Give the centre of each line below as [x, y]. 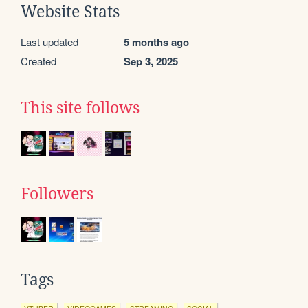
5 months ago [156, 42]
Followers [57, 194]
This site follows [80, 108]
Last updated [49, 41]
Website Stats [70, 11]
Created [38, 60]
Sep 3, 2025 [151, 61]
